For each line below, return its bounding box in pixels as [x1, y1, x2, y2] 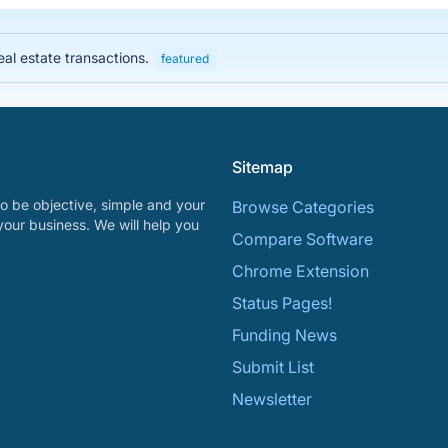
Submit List [232, 357, 314, 377]
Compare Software [232, 229, 373, 249]
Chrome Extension [232, 261, 369, 281]
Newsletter [232, 389, 312, 409]
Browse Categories [232, 197, 374, 217]
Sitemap [232, 157, 293, 177]
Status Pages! [232, 293, 332, 313]
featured [161, 51, 209, 66]
